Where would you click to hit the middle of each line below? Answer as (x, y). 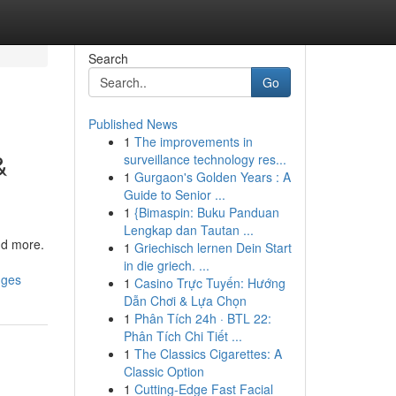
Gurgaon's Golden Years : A (212, 177)
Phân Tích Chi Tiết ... (183, 336)
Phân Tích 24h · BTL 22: (202, 318)
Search (108, 58)
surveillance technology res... (205, 159)
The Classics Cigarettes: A (208, 354)
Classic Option (164, 371)
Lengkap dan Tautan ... (188, 230)
